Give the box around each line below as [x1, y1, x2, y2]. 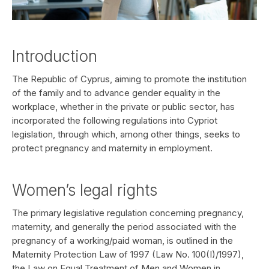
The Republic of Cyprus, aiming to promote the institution [12, 73, 247, 85]
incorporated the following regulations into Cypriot [12, 115, 217, 126]
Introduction [12, 47, 97, 65]
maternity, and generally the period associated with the [12, 221, 237, 232]
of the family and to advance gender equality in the [12, 87, 220, 98]
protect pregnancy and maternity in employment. [12, 142, 213, 154]
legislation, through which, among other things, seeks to [12, 128, 240, 140]
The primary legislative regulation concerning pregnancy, [12, 207, 244, 219]
